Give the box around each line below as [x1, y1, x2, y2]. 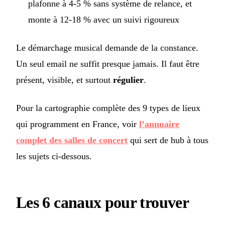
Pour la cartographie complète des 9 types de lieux [16, 103, 200, 114]
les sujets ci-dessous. [16, 151, 92, 162]
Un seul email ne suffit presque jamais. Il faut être [16, 59, 199, 69]
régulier [113, 75, 144, 85]
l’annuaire [139, 119, 179, 130]
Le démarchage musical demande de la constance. [16, 43, 198, 53]
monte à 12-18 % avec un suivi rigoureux [28, 15, 179, 25]
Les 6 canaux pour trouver [16, 193, 188, 212]
